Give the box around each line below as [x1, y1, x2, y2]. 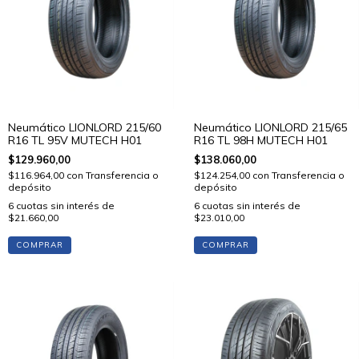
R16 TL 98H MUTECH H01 [193, 133, 328, 148]
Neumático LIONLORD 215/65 [193, 120, 347, 135]
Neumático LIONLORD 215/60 [8, 120, 161, 135]
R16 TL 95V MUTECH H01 [8, 133, 142, 148]
